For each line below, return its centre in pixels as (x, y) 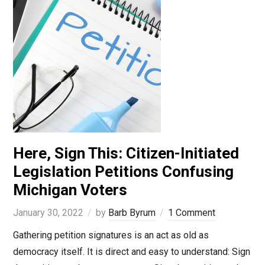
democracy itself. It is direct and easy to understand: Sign (131, 252)
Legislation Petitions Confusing (123, 172)
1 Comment (191, 213)
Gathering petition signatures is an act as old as (111, 235)
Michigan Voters (70, 190)
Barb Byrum (132, 213)
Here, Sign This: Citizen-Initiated (126, 153)
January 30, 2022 (48, 213)
